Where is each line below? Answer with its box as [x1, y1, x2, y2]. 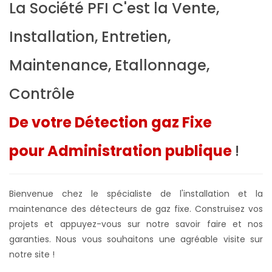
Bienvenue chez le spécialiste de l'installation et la [9, 187, 263, 200]
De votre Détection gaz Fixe [9, 112, 212, 132]
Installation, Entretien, [9, 26, 171, 47]
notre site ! [9, 248, 55, 260]
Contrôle [9, 83, 75, 104]
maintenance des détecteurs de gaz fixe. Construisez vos [9, 202, 263, 215]
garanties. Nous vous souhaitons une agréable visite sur [9, 233, 263, 245]
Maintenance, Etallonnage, [9, 55, 209, 75]
